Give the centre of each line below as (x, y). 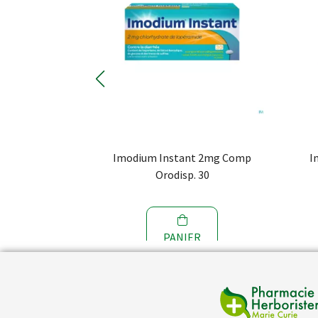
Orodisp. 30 (182, 175)
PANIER (182, 237)
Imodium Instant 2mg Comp (182, 158)
